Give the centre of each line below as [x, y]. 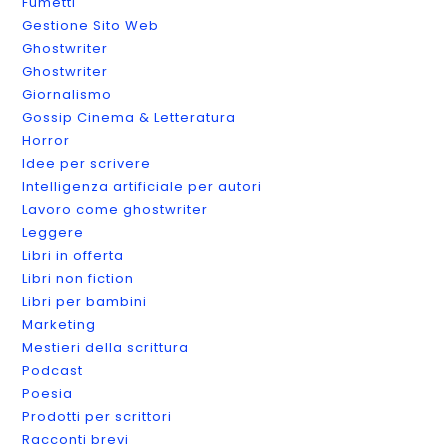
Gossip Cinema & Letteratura [129, 117]
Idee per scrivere [87, 163]
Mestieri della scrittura [106, 347]
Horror [46, 140]
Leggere [53, 232]
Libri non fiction [78, 278]
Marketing [59, 324]
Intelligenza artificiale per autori [142, 186]
